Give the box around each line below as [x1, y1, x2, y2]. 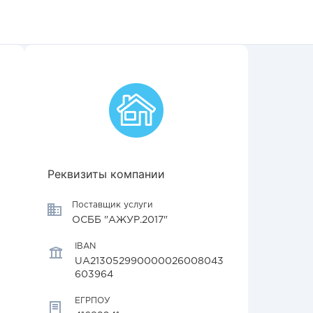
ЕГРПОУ [75, 297, 110, 305]
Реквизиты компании [48, 167, 165, 181]
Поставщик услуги [72, 201, 153, 209]
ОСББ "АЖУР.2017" [72, 216, 168, 224]
